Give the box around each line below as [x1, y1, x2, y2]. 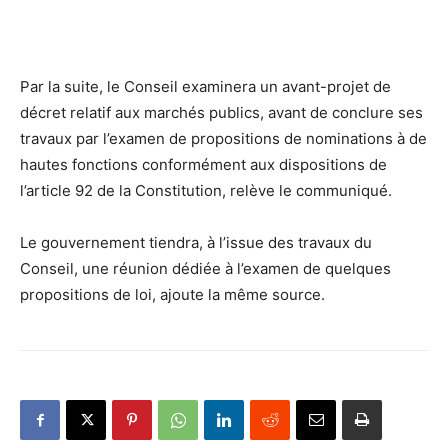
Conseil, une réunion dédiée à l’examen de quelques [20, 259, 391, 279]
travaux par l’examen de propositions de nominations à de [20, 129, 427, 149]
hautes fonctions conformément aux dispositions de [20, 155, 387, 175]
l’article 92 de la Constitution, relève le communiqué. [20, 181, 392, 201]
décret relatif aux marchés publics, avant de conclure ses [20, 103, 423, 123]
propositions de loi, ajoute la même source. [20, 285, 325, 305]
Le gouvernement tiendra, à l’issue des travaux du [20, 233, 372, 253]
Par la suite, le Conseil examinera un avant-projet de [20, 77, 391, 97]
